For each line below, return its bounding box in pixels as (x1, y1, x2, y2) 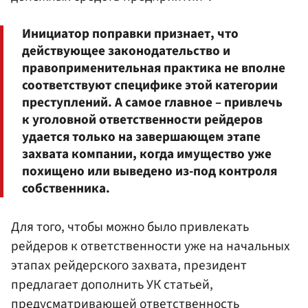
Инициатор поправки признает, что (22, 24, 239, 44)
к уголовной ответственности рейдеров (22, 110, 263, 130)
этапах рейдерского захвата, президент (11, 256, 247, 276)
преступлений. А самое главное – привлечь (22, 93, 283, 113)
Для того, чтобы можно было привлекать (11, 217, 249, 237)
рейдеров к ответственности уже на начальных (11, 236, 290, 256)
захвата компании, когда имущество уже (22, 144, 272, 164)
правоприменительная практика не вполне (22, 58, 285, 78)
